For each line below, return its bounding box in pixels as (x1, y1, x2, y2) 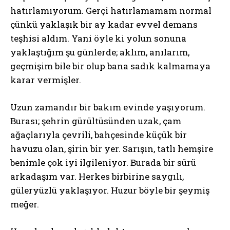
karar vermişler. (10, 74, 81, 86)
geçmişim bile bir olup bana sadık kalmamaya (10, 60, 210, 72)
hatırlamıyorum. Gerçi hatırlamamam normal (10, 5, 212, 16)
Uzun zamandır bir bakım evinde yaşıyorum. (10, 101, 205, 113)
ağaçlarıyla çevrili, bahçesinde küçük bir (10, 129, 187, 141)
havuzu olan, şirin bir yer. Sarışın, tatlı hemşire (10, 143, 213, 155)
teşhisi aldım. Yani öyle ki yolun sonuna (10, 32, 186, 44)
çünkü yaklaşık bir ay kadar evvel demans (10, 18, 198, 30)
